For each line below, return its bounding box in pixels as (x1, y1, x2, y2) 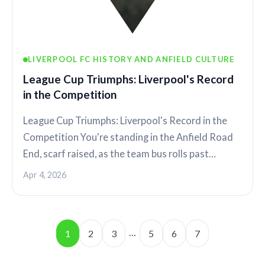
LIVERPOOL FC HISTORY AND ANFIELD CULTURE (28, 54, 235, 64)
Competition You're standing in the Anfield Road (23, 131, 233, 143)
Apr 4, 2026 (23, 169, 66, 180)
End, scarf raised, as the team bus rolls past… (23, 147, 216, 160)
